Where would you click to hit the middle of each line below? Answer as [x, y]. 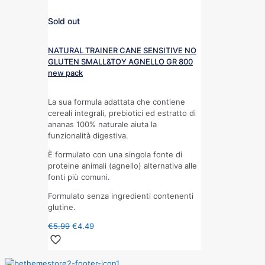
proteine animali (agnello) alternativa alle [122, 165]
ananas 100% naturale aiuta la [102, 124]
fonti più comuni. [79, 177]
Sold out [64, 21]
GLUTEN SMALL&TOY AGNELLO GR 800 [120, 61]
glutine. [62, 207]
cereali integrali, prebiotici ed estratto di [122, 113]
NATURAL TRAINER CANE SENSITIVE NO [122, 50]
